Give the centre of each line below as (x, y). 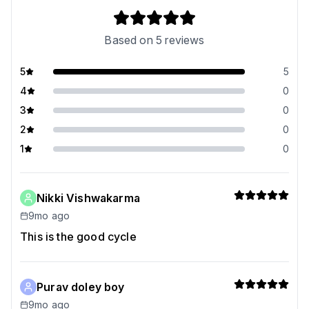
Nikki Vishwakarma (88, 198)
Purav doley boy (81, 287)
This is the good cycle (78, 237)
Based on (130, 40)
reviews (183, 40)
